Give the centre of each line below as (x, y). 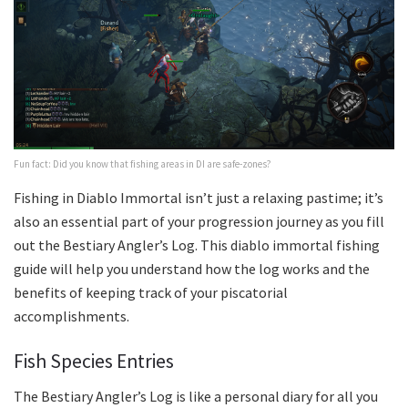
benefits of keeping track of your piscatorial (151, 292)
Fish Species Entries (94, 361)
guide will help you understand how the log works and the (192, 269)
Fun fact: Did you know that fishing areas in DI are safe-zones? (143, 164)
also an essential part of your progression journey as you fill (199, 221)
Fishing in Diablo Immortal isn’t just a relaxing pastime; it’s (199, 198)
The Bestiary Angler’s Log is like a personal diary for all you (196, 397)
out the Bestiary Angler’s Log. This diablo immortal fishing (197, 245)
